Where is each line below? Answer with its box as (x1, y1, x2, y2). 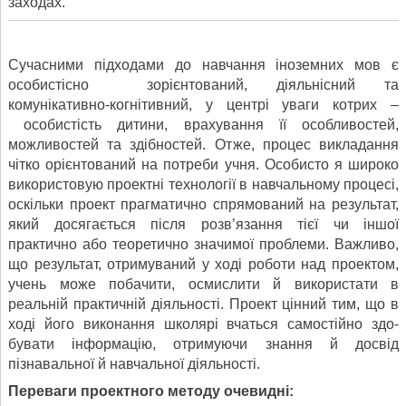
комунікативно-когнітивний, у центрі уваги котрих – (8, 96, 399, 112)
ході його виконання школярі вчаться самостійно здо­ (8, 315, 399, 332)
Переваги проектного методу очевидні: (8, 382, 294, 399)
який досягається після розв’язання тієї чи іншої (8, 216, 399, 232)
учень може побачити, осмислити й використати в (8, 275, 399, 292)
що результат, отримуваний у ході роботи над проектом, (8, 256, 399, 272)
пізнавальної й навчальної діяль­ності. (8, 355, 260, 372)
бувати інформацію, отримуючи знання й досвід (8, 335, 399, 352)
